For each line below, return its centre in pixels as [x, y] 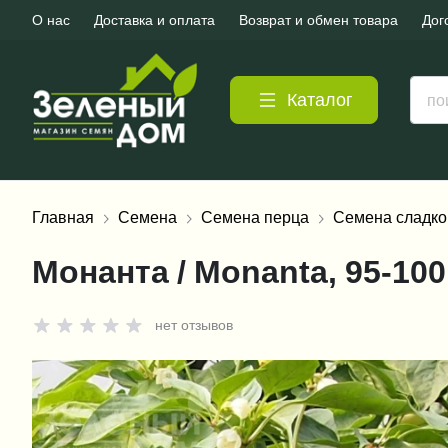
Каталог [320, 100]
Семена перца [255, 217]
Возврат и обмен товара [318, 19]
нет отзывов [194, 325]
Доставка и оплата [154, 19]
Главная [63, 217]
